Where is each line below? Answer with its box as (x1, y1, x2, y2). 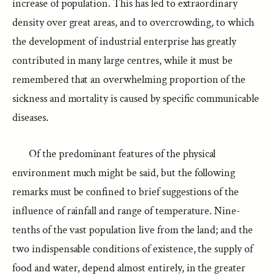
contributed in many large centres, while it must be (12, 53, 233, 68)
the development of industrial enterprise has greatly (12, 34, 237, 48)
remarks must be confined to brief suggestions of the (12, 185, 239, 199)
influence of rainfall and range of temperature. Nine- (12, 204, 241, 218)
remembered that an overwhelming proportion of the (12, 72, 246, 87)
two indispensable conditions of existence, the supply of (12, 242, 253, 256)
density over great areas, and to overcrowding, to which (12, 15, 255, 29)
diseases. (12, 110, 48, 125)
